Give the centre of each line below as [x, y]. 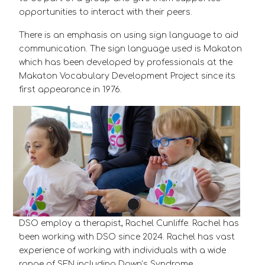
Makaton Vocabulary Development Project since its [127, 76]
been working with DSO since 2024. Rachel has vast [127, 237]
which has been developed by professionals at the [126, 62]
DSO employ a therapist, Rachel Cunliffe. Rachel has [129, 224]
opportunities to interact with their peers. [106, 12]
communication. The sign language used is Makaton [130, 49]
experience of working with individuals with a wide [122, 251]
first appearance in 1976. [72, 90]
